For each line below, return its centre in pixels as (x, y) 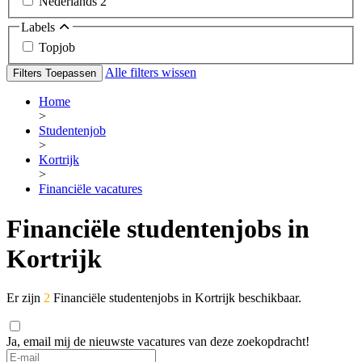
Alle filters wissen (151, 73)
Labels (40, 27)
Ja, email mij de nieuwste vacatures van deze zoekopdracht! (158, 342)
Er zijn (25, 298)
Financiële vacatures (90, 189)
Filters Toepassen (55, 74)
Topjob (57, 48)
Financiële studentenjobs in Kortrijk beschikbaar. (176, 298)
